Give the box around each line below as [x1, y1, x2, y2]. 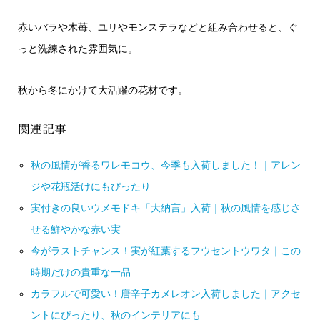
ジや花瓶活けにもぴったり [31, 181, 151, 193]
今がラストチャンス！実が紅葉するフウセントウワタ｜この [31, 245, 301, 257]
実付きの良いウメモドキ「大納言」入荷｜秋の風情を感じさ [31, 202, 301, 214]
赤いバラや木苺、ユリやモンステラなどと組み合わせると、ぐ [17, 21, 298, 34]
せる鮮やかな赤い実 [31, 224, 121, 236]
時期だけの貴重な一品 [31, 266, 131, 279]
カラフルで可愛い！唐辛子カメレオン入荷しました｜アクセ [31, 288, 301, 300]
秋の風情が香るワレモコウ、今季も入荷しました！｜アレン [31, 159, 301, 171]
